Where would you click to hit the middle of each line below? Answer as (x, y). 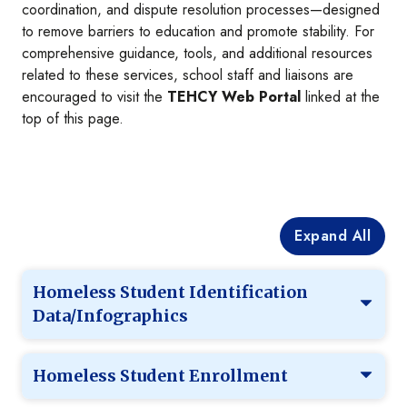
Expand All (333, 236)
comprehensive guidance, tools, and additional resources (197, 54)
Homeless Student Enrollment (160, 376)
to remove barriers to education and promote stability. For (198, 32)
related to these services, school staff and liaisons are (188, 75)
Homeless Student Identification (170, 293)
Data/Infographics (110, 316)
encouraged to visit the (94, 97)
